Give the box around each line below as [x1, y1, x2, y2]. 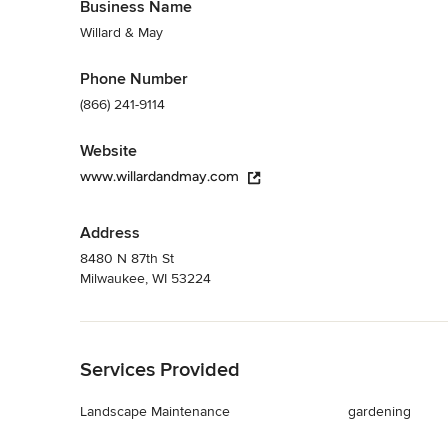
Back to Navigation [80, 322, 197, 340]
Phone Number [80, 69, 188, 90]
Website [80, 141, 137, 162]
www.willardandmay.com [80, 168, 239, 186]
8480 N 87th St [80, 250, 174, 268]
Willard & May [80, 24, 163, 42]
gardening [347, 403, 411, 421]
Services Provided [80, 358, 240, 383]
